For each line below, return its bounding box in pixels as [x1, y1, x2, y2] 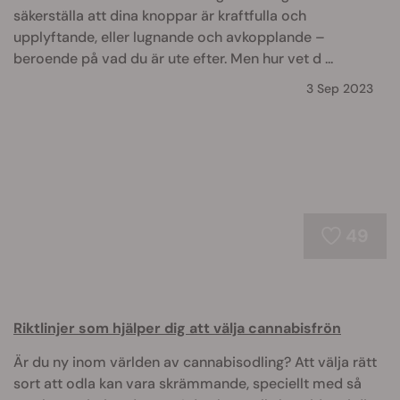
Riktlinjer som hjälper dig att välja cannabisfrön [13, 319, 341, 337]
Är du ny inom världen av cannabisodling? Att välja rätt [13, 353, 377, 371]
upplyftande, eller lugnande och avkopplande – [13, 28, 325, 46]
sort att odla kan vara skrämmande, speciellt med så [13, 374, 362, 393]
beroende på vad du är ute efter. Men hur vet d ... [13, 49, 333, 68]
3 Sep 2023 [306, 80, 373, 96]
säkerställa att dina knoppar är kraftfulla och [13, 6, 306, 25]
